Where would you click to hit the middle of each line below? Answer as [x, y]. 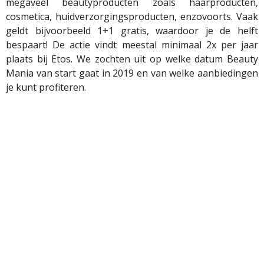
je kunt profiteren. [46, 88]
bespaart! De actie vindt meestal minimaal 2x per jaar [132, 45]
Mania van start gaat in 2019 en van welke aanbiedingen [132, 73]
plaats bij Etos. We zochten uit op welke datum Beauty [132, 59]
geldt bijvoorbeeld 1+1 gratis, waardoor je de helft [132, 31]
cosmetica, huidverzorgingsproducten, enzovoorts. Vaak [132, 17]
